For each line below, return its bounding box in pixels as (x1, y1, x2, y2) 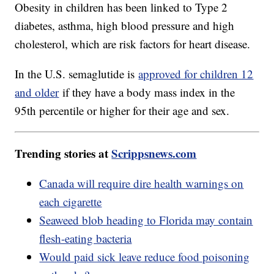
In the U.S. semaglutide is (15, 66, 139, 82)
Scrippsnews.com (111, 145, 197, 162)
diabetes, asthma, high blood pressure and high (15, 18, 235, 34)
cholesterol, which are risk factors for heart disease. (15, 36, 251, 52)
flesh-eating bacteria (39, 231, 132, 246)
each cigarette (39, 194, 102, 210)
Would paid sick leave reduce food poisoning (39, 249, 250, 265)
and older (15, 84, 59, 100)
